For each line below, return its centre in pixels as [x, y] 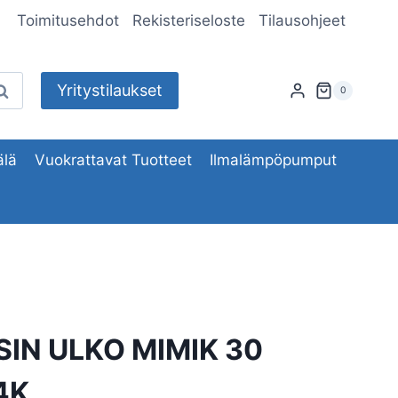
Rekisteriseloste [189, 21]
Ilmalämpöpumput [274, 159]
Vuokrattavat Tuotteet [113, 159]
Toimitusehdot [68, 21]
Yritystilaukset [110, 91]
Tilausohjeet [302, 21]
